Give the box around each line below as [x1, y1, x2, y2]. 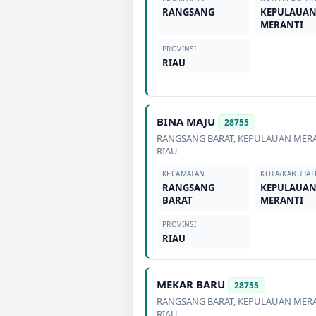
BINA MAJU [157, 114, 215, 128]
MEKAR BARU [157, 277, 225, 291]
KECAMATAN [162, 169, 205, 178]
